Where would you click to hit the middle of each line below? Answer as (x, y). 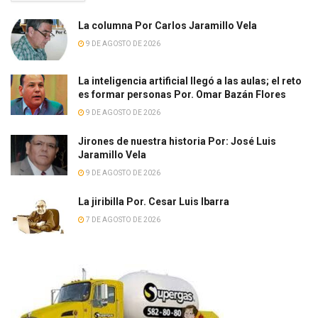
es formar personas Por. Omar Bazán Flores (182, 94)
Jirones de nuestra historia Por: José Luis (177, 141)
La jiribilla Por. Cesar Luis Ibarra (154, 201)
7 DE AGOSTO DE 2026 (122, 219)
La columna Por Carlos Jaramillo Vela (168, 26)
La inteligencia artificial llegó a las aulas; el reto (190, 81)
